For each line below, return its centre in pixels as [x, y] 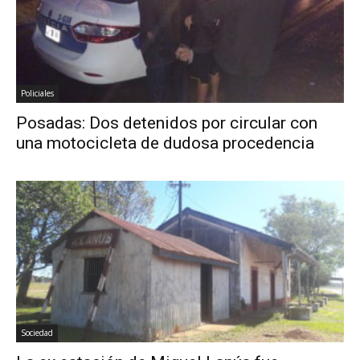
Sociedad [37, 333]
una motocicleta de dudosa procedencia [165, 143]
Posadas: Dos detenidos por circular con [167, 123]
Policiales [37, 93]
